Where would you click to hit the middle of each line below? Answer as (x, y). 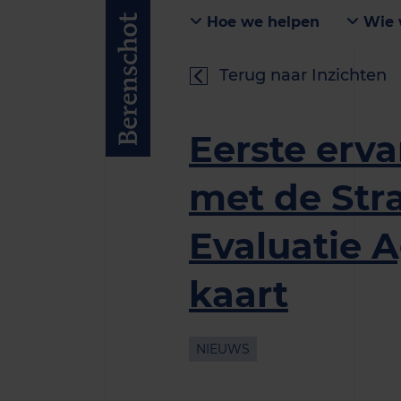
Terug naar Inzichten (303, 75)
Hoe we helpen (261, 22)
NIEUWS (223, 349)
